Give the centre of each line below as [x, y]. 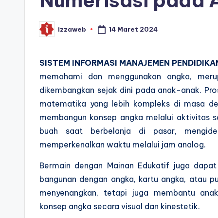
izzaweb [72, 29]
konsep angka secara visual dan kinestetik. [120, 207]
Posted [51, 32]
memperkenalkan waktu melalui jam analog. [123, 145]
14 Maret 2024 [133, 29]
